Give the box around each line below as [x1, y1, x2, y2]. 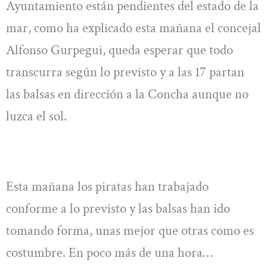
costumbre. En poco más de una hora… [6, 243, 213, 262]
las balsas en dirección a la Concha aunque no [6, 85, 249, 104]
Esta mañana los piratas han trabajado [6, 177, 209, 195]
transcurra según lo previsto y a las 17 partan [6, 63, 244, 82]
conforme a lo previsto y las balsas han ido [6, 199, 230, 218]
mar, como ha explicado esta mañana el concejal [6, 19, 261, 38]
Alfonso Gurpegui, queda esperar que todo [6, 41, 233, 60]
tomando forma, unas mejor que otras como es [6, 221, 254, 240]
